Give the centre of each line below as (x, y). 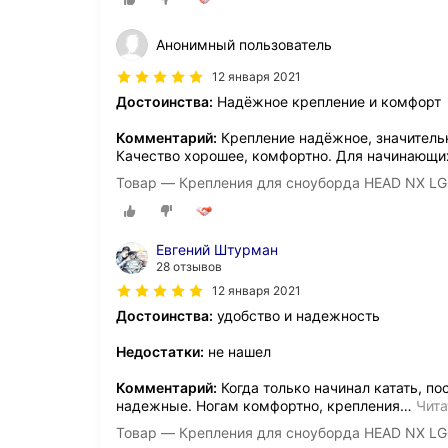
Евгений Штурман (217, 249)
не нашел (237, 351)
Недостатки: (160, 351)
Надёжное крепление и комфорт (327, 101)
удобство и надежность (296, 315)
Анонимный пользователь (244, 44)
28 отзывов (189, 266)
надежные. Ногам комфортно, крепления (258, 405)
